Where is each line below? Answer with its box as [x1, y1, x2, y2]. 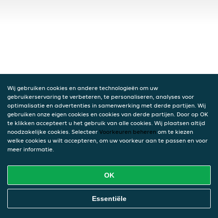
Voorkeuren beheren [99, 128, 156, 135]
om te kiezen [156, 128, 193, 135]
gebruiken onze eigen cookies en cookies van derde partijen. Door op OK [7, 110, 208, 118]
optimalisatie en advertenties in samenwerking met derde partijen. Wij [7, 102, 206, 109]
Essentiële [91, 195, 127, 202]
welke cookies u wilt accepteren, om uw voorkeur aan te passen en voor [7, 137, 208, 144]
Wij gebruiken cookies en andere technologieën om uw [7, 84, 158, 91]
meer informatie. [7, 145, 54, 153]
